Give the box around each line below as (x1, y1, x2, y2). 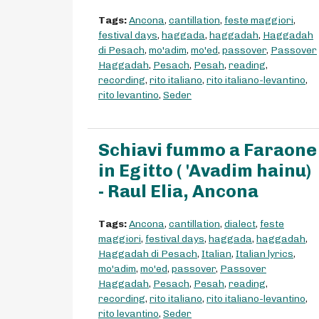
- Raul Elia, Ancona (98, 181, 258, 202)
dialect (224, 218, 256, 231)
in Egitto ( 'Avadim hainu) (98, 160, 311, 182)
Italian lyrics (236, 248, 293, 261)
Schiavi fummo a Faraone (98, 140, 317, 161)
